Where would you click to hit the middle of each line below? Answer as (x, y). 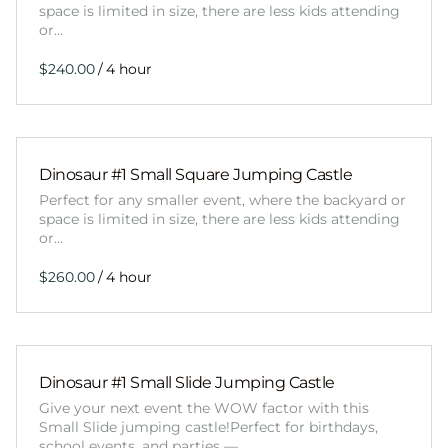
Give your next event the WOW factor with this (204, 408)
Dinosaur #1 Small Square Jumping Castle (196, 175)
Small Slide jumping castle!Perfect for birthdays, (208, 427)
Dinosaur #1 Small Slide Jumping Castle (187, 383)
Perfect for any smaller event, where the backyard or (222, 200)
